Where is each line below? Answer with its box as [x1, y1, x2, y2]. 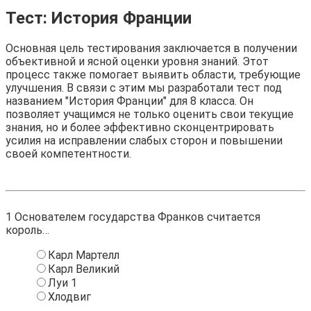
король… [6, 223, 49, 237]
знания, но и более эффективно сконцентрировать [6, 120, 274, 134]
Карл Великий [48, 262, 119, 276]
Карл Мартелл [48, 248, 119, 262]
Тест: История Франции [6, 8, 192, 28]
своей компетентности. [6, 146, 131, 160]
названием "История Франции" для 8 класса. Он [6, 94, 253, 108]
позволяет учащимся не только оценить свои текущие [6, 107, 294, 121]
